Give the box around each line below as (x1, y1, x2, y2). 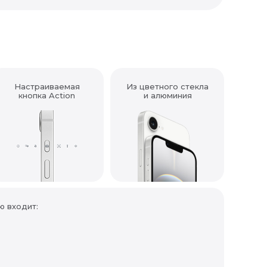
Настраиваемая (14, 82, 80, 91)
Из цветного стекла (126, 82, 209, 91)
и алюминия (143, 91, 192, 100)
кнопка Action (18, 91, 75, 100)
